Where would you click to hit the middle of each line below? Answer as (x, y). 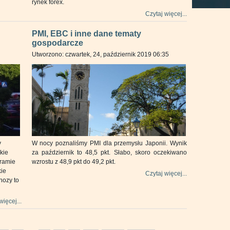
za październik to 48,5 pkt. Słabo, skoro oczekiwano (109, 152)
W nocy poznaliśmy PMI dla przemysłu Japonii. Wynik (109, 143)
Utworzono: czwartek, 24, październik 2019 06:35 (100, 54)
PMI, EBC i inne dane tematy (86, 34)
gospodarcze (57, 43)
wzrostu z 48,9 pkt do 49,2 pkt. (73, 162)
